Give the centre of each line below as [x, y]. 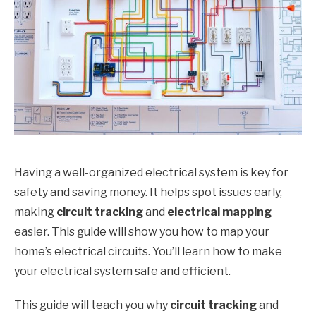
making [35, 212]
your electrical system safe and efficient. [122, 272]
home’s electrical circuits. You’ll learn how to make [148, 252]
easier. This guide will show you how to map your [142, 232]
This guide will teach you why [92, 305]
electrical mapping [219, 212]
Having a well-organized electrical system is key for [151, 173]
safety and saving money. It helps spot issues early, [148, 193]
